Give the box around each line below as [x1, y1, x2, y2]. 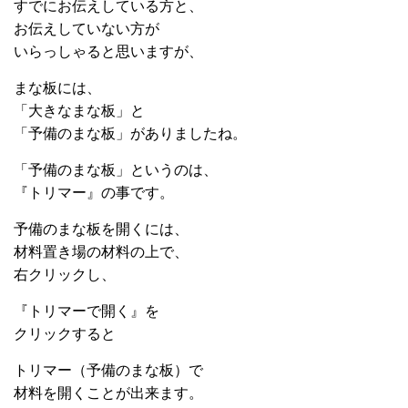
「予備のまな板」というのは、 [14, 162, 218, 178]
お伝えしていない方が [14, 21, 159, 36]
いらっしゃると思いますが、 [14, 44, 203, 59]
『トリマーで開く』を [14, 303, 159, 319]
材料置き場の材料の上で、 [14, 244, 189, 260]
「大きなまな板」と [14, 103, 145, 118]
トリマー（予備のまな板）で [14, 362, 203, 378]
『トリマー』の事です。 [14, 185, 174, 200]
